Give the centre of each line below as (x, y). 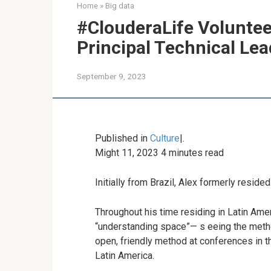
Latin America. (125, 256)
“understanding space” (142, 227)
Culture (164, 138)
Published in (121, 138)
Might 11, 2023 (127, 153)
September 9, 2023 (112, 76)
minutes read (196, 153)
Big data (120, 6)
